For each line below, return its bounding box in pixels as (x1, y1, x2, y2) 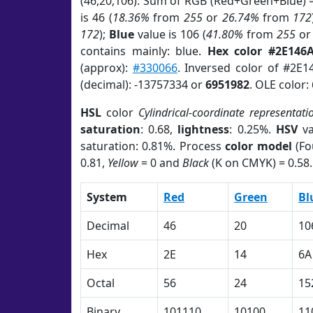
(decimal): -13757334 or (80, 77, 205, 92)
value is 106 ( (133, 27, 207, 42)
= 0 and (138, 155, 182, 170)
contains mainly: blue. (80, 43, 208, 59)
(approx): (80, 60, 133, 75)
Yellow (108, 155, 138, 170)
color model (225, 138, 292, 154)
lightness (177, 122, 230, 137)
